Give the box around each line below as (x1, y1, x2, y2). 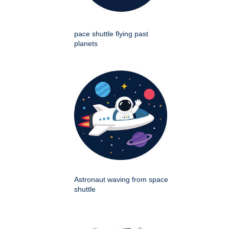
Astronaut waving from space (74, 175, 168, 184)
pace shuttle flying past (74, 30, 148, 38)
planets (74, 39, 98, 48)
